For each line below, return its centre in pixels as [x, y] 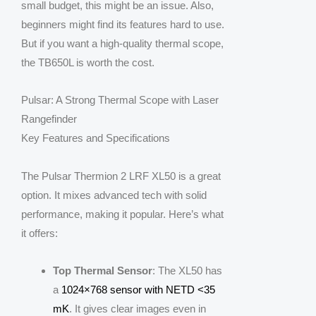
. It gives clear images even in [138, 308]
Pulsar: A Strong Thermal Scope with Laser [120, 100]
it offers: [39, 233]
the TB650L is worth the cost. [88, 63]
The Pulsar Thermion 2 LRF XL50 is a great [121, 176]
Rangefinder [49, 119]
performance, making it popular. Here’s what [122, 214]
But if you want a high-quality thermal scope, [122, 44]
